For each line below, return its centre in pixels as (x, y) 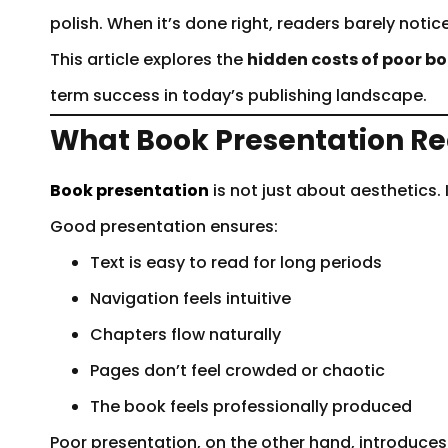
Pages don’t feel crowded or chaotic (237, 370)
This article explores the (148, 59)
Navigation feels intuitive (190, 298)
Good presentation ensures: (164, 226)
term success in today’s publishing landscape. (238, 95)
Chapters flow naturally (185, 334)
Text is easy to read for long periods (236, 262)
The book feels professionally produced (251, 406)
